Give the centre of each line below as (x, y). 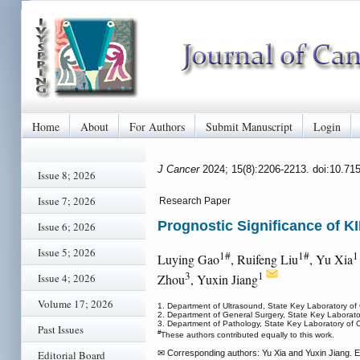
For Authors (157, 126)
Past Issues (61, 329)
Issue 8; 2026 (67, 175)
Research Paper (195, 201)
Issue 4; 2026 (67, 278)
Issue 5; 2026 (67, 252)
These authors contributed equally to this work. (247, 335)
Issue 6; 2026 (67, 227)
